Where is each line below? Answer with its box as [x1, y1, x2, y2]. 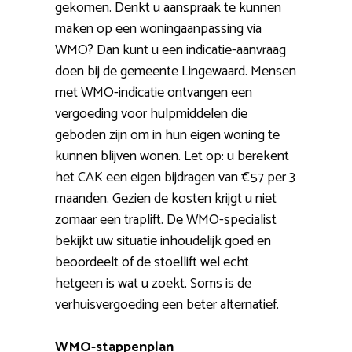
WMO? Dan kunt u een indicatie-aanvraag [55, 38, 286, 63]
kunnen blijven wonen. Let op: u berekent [55, 145, 289, 169]
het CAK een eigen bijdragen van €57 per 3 [55, 166, 295, 190]
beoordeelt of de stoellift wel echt [55, 251, 249, 275]
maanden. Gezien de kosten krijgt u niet [55, 187, 277, 211]
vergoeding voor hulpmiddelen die [55, 102, 247, 126]
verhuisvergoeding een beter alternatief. [55, 293, 279, 317]
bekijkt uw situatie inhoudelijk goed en [55, 229, 271, 254]
